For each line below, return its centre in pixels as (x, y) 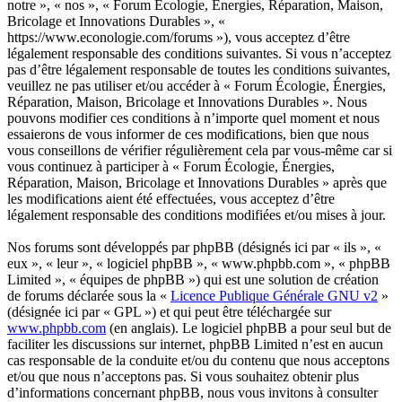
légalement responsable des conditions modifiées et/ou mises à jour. (197, 214)
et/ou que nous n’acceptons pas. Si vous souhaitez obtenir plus (183, 376)
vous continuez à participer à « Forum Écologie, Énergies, (171, 166)
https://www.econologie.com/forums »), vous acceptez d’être (179, 37)
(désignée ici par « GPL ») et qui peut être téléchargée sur (169, 311)
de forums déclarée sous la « (89, 295)
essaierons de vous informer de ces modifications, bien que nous (188, 134)
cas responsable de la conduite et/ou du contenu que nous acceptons (198, 360)
